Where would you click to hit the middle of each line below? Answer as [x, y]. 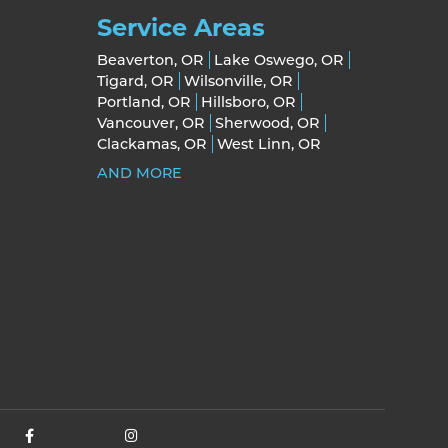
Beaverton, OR [149, 60]
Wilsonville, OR [237, 81]
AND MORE [139, 173]
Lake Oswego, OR [278, 60]
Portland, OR [143, 102]
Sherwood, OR [266, 123]
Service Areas [180, 28]
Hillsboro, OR [247, 102]
